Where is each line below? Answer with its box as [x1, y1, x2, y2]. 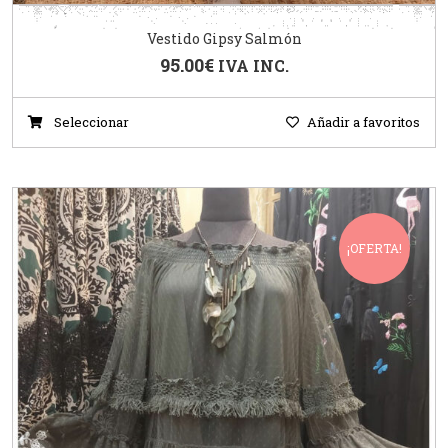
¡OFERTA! [347, 240, 402, 257]
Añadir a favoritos [307, 113, 420, 132]
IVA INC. [217, 55, 289, 77]
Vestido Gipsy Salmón [146, 29, 302, 49]
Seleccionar [51, 113, 129, 132]
